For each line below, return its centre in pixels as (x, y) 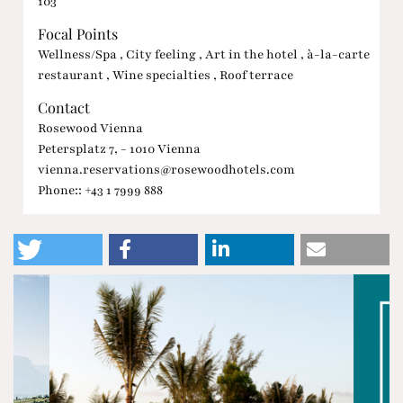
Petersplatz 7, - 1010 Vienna (119, 148)
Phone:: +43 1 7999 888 (100, 190)
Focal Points (77, 34)
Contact (63, 107)
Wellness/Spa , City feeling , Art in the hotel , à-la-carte (203, 54)
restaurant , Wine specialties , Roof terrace (165, 75)
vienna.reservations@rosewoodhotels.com (166, 169)
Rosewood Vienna (90, 128)
